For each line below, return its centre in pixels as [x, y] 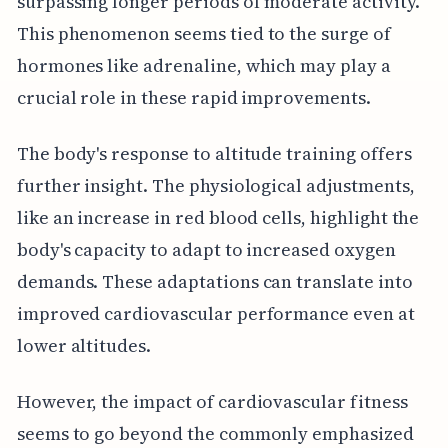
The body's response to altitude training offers [214, 153]
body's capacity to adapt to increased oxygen [206, 249]
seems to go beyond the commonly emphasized [215, 433]
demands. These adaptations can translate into [214, 281]
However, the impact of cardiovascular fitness [212, 401]
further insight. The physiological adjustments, [215, 185]
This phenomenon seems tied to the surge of [203, 33]
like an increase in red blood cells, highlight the [218, 217]
